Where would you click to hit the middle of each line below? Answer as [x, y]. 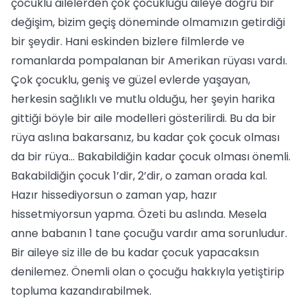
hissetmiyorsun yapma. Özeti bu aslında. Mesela [139, 214]
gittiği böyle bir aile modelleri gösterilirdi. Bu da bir [144, 118]
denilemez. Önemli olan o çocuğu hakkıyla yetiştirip [148, 272]
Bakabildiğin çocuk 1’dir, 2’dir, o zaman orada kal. [139, 176]
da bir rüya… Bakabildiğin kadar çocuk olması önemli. [151, 157]
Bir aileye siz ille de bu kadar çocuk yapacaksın [135, 253]
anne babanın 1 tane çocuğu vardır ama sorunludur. [149, 233]
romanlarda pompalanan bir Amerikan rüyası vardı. [149, 61]
